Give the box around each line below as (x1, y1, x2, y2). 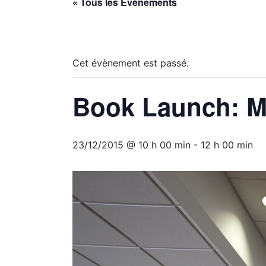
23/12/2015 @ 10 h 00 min (72, 139, 191, 151)
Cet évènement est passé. (72, 57, 189, 69)
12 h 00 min (201, 139, 253, 151)
